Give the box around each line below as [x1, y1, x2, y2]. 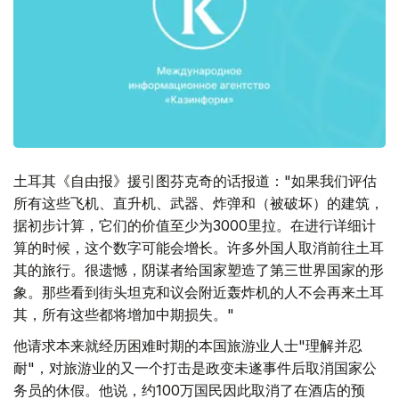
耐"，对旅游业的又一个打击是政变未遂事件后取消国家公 [13, 359, 377, 378]
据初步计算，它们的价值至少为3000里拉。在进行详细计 [13, 216, 376, 235]
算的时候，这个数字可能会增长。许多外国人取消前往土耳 [13, 239, 384, 257]
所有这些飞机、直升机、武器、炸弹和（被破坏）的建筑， [13, 194, 384, 213]
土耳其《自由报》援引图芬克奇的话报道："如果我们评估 [13, 172, 377, 191]
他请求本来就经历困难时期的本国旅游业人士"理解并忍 [13, 337, 362, 355]
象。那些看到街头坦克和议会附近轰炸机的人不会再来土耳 [13, 283, 384, 302]
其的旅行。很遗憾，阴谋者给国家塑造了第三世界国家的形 [13, 261, 384, 280]
